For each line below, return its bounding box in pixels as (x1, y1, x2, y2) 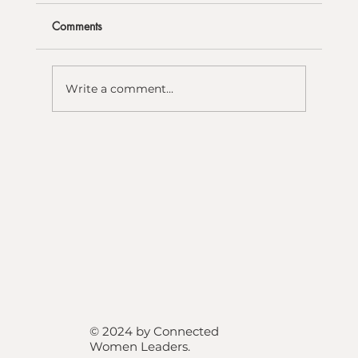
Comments (51, 18, 102, 34)
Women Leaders (89, 339, 188, 355)
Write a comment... (65, 81, 173, 96)
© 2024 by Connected (89, 324, 219, 340)
